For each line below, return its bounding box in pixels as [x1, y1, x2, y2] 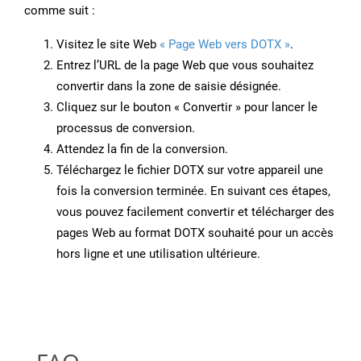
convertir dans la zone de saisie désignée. [56, 79, 281, 94]
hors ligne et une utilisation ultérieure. [56, 247, 260, 262]
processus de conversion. [56, 121, 195, 136]
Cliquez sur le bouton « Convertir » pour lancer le [56, 100, 317, 115]
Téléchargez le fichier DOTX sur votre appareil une [56, 163, 323, 178]
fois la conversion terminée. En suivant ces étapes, [56, 184, 330, 199]
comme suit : [24, 3, 95, 19]
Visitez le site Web [56, 37, 160, 52]
